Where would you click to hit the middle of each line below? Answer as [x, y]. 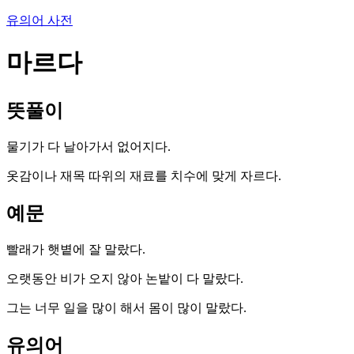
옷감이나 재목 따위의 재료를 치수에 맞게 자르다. [144, 175]
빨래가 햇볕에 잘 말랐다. [76, 249]
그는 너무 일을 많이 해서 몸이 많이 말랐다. [126, 307]
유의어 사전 [40, 20]
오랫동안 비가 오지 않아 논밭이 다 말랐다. [125, 278]
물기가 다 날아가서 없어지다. [88, 146]
